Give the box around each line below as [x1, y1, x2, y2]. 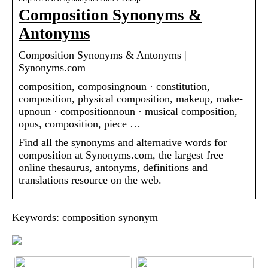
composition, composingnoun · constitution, [19, 80, 210, 93]
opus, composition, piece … [19, 118, 141, 130]
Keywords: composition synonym [12, 211, 158, 224]
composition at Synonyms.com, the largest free [19, 149, 223, 162]
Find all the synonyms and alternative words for [19, 136, 227, 149]
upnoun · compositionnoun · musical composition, [19, 105, 237, 118]
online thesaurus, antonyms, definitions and [19, 162, 208, 174]
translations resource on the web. [19, 174, 162, 187]
